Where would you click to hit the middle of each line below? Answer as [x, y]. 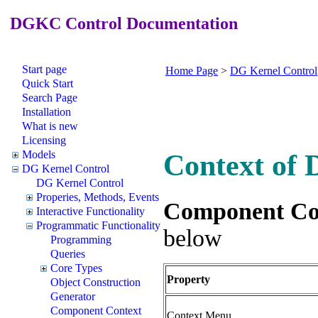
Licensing [44, 140]
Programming [81, 239]
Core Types [76, 268]
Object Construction [95, 282]
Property [188, 279]
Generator [73, 296]
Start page [44, 69]
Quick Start [48, 83]
